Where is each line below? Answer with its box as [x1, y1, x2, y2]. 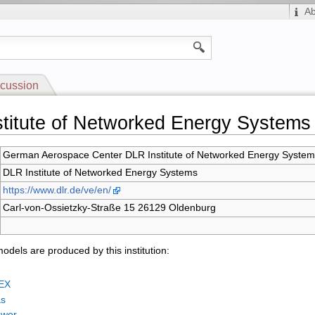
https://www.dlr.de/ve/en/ [2, 184, 111, 195]
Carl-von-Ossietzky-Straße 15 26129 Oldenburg [2, 202, 216, 213]
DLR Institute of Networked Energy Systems [2, 167, 198, 178]
